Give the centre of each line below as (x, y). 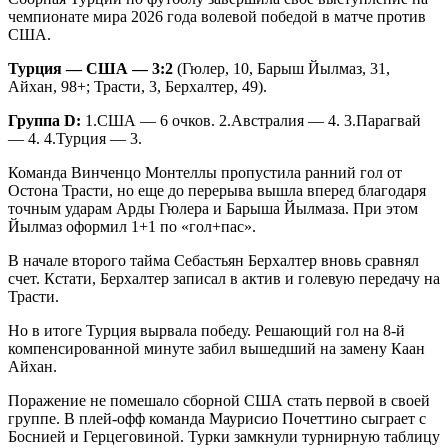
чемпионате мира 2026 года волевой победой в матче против (217, 16)
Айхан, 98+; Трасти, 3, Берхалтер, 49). (137, 86)
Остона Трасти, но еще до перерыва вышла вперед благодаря (217, 190)
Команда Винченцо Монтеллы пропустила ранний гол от (205, 172)
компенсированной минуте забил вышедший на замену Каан (216, 348)
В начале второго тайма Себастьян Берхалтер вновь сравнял (213, 260)
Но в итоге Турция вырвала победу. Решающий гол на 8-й (206, 330)
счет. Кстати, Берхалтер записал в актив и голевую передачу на (224, 278)
